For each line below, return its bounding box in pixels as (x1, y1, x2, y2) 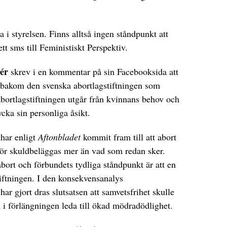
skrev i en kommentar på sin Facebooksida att (8, 65, 178, 78)
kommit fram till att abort (81, 131, 176, 143)
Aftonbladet (38, 131, 81, 143)
